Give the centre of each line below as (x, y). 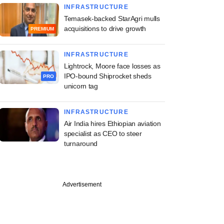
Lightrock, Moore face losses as (112, 66)
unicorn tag (81, 86)
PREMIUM (42, 29)
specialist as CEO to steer (103, 133)
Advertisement (82, 184)
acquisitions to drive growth (105, 28)
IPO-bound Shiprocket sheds (108, 76)
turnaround (81, 143)
